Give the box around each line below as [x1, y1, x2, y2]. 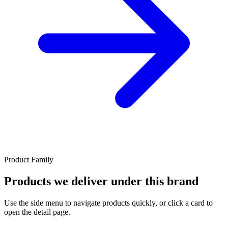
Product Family [4, 155, 53, 164]
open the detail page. [4, 207, 70, 216]
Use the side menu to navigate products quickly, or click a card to [4, 198, 213, 207]
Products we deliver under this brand [4, 174, 198, 188]
